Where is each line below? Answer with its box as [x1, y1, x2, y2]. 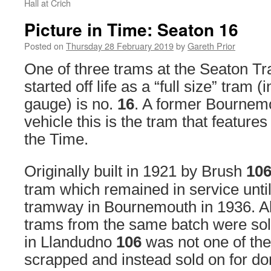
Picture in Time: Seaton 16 [24, 17, 238, 42]
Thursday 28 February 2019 [66, 39, 174, 52]
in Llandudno [24, 233, 116, 250]
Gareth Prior [188, 39, 235, 52]
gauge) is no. [24, 96, 117, 113]
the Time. [24, 131, 88, 148]
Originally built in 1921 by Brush [24, 163, 246, 180]
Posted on [24, 39, 64, 52]
